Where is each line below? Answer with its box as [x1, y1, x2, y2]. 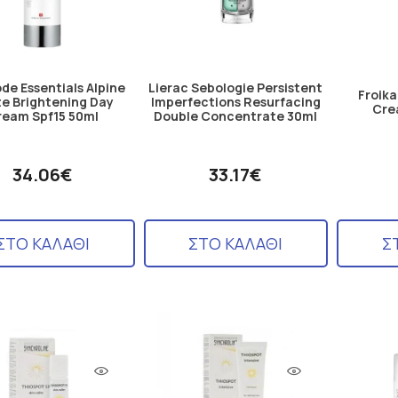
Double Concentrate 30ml [154, 107, 318, 124]
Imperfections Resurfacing [150, 92, 321, 110]
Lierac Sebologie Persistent [148, 78, 323, 96]
